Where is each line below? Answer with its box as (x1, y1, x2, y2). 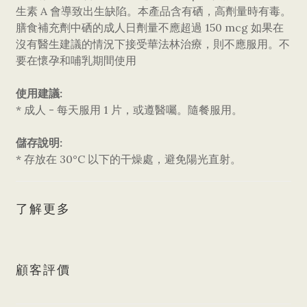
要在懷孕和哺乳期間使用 (16, 53, 136, 67)
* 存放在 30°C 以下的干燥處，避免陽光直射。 (16, 152, 241, 166)
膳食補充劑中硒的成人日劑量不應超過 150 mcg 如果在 (16, 21, 284, 34)
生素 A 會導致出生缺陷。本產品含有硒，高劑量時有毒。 (16, 4, 291, 18)
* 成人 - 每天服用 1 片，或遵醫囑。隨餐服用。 (16, 103, 243, 116)
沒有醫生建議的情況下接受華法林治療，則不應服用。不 (16, 37, 290, 51)
